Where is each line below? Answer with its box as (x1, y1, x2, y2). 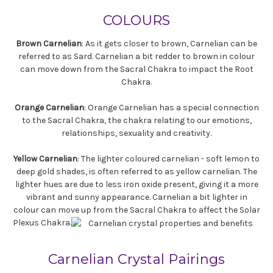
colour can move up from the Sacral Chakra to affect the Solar (13, 204, 260, 215)
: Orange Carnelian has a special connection (83, 102, 259, 113)
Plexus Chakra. (13, 217, 71, 228)
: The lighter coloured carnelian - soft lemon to (77, 153, 260, 164)
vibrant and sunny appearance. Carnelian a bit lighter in (26, 191, 247, 202)
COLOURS (102, 12, 171, 29)
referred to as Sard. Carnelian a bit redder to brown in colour (18, 51, 255, 62)
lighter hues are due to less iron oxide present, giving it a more (15, 179, 258, 190)
